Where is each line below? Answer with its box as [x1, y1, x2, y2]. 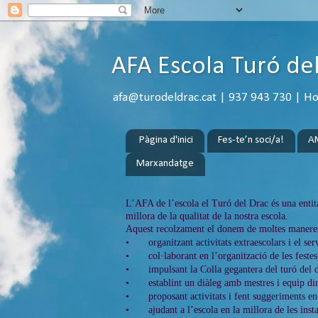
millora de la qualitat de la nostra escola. [126, 210, 288, 221]
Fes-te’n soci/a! [217, 135, 284, 146]
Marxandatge [136, 158, 194, 170]
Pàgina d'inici [138, 135, 193, 146]
